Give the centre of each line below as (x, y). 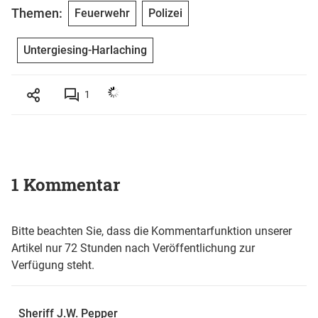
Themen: (37, 13)
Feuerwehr (102, 13)
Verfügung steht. (53, 265)
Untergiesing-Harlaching (85, 50)
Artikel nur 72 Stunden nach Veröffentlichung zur (133, 248)
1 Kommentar (66, 184)
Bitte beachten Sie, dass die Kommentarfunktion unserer (152, 231)
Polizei (165, 13)
